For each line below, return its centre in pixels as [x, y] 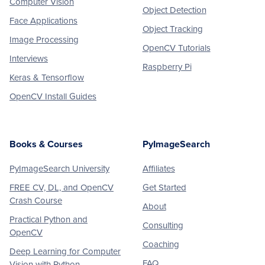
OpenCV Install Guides [53, 96]
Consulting [163, 225]
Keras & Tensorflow [47, 77]
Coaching [161, 244]
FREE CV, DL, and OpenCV [62, 187]
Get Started [164, 187]
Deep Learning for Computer [65, 251]
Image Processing [44, 39]
